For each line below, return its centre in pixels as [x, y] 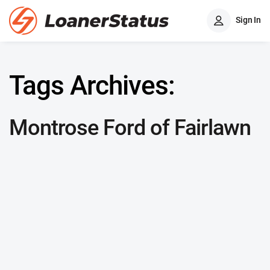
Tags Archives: [92, 86]
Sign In [248, 20]
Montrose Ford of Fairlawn [130, 128]
